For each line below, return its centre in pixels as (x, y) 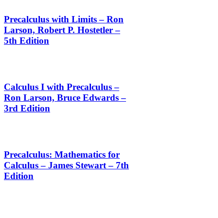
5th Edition (27, 40)
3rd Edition (27, 109)
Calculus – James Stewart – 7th (66, 165)
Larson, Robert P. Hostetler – (62, 30)
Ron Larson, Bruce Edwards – (65, 98)
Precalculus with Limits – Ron (64, 19)
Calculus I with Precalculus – (62, 87)
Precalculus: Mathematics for (62, 155)
